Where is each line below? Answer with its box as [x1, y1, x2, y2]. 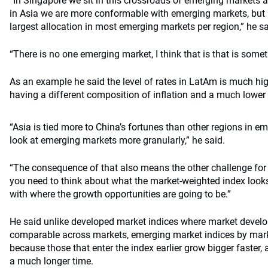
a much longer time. [10, 255, 93, 267]
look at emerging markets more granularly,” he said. [10, 135, 225, 146]
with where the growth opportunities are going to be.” [10, 188, 231, 200]
